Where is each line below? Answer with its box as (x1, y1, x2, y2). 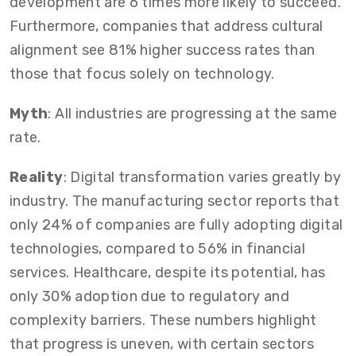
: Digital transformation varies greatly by (63, 168, 342, 186)
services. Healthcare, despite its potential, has (10, 263, 326, 281)
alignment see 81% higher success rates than (10, 41, 315, 59)
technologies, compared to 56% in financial (10, 239, 306, 257)
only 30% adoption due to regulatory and (10, 287, 290, 305)
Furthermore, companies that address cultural (10, 17, 323, 35)
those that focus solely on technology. (10, 64, 275, 83)
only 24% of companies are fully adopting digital (10, 215, 343, 234)
